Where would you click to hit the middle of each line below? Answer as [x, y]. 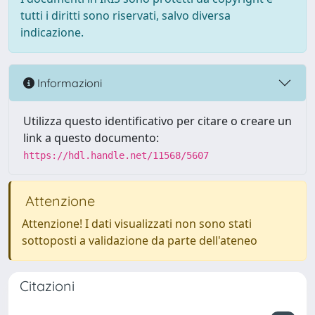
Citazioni [47, 286]
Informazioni [68, 83]
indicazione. [52, 32]
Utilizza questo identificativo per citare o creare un [157, 121]
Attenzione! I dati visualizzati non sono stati [137, 224]
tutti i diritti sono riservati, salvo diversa [126, 15]
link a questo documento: [91, 138]
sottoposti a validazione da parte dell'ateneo [140, 240]
